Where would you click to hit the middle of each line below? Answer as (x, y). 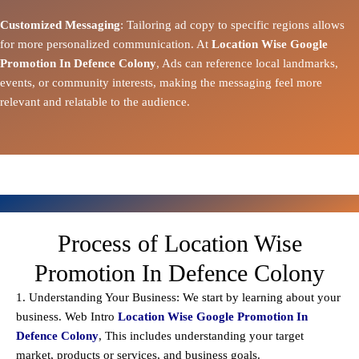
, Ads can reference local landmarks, (247, 64)
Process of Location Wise (179, 244)
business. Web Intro (67, 317)
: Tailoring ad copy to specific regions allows (232, 25)
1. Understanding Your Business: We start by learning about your (178, 298)
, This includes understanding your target (201, 336)
